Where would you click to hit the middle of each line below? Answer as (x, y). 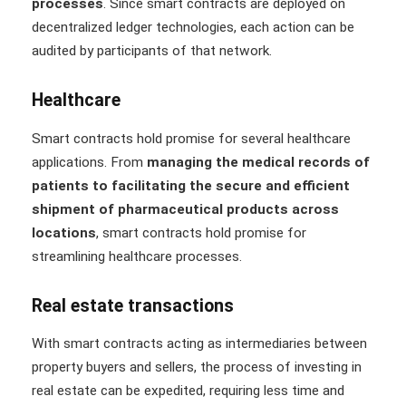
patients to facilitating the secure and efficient (191, 185)
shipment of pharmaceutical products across (185, 209)
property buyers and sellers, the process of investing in (197, 367)
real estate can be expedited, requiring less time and (188, 391)
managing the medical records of (258, 162)
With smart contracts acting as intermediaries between (199, 344)
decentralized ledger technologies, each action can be (193, 28)
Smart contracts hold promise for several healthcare (191, 138)
